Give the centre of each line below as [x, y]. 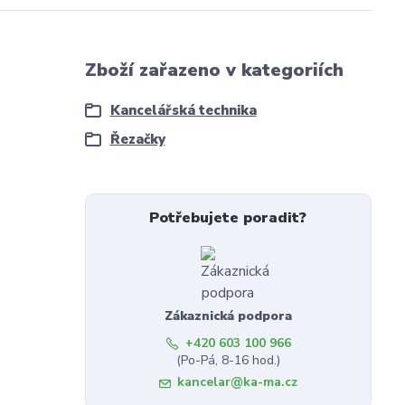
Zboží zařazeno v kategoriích [214, 71]
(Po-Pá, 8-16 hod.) [228, 361]
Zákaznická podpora [228, 316]
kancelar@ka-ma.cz [237, 382]
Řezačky [137, 140]
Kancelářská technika [183, 111]
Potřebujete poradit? [228, 218]
